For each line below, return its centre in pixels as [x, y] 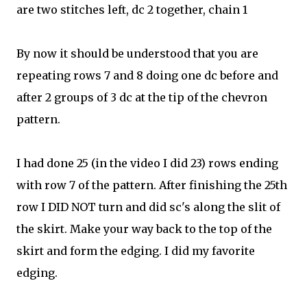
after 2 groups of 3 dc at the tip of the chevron [142, 97]
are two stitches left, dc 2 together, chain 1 [132, 10]
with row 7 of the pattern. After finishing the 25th [152, 185]
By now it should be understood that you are [137, 53]
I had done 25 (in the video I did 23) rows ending [147, 163]
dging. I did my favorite [191, 251]
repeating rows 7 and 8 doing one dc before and [147, 75]
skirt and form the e [72, 251]
